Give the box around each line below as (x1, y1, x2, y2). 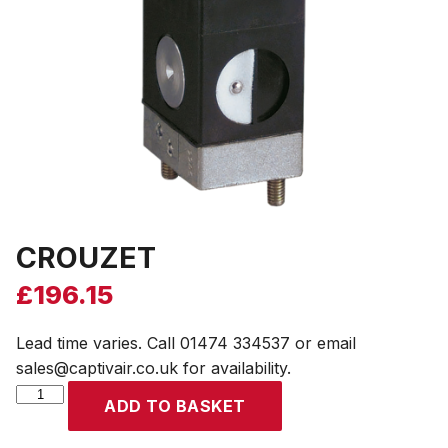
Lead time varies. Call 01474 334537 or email (16, 333, 356, 353)
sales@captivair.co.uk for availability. (16, 358, 291, 378)
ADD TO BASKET (104, 396, 246, 416)
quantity (15, 407, 75, 427)
